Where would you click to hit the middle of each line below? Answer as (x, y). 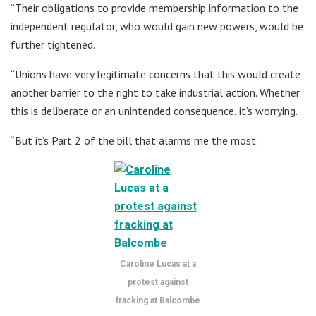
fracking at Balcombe (158, 300)
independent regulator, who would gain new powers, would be (157, 26)
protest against (158, 282)
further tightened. (53, 44)
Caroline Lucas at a (158, 263)
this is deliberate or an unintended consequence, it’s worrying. (154, 110)
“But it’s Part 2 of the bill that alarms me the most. (134, 140)
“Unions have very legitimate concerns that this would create (156, 74)
